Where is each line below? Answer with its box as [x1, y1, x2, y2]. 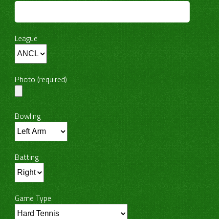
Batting [15, 151, 39, 163]
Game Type [15, 192, 51, 204]
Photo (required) [15, 73, 67, 85]
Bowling [15, 110, 41, 122]
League [15, 32, 38, 44]
